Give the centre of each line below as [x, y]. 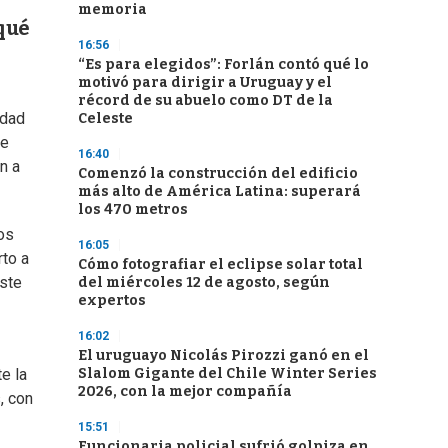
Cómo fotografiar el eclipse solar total [220, 264]
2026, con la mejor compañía [185, 391]
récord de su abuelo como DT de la [205, 100]
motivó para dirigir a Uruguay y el [205, 82]
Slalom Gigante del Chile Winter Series [227, 373]
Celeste [105, 118]
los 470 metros [133, 209]
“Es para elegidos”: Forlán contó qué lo [223, 64]
